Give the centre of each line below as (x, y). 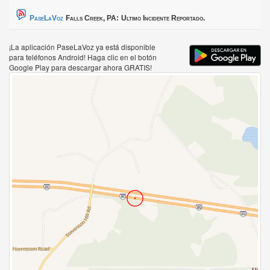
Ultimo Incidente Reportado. (163, 18)
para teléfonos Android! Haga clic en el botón (83, 57)
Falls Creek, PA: (92, 18)
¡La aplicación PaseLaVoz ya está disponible (82, 47)
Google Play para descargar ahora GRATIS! (80, 67)
